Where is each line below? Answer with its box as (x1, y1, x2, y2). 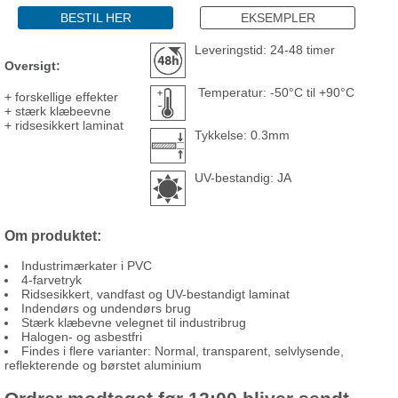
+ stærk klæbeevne (4, 103, 111, 118)
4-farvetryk (21, 273, 82, 288)
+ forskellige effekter (4, 89, 118, 104)
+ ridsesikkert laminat (4, 117, 123, 132)
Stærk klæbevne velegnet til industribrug (21, 315, 246, 330)
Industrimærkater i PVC (21, 259, 152, 274)
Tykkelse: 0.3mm (195, 127, 290, 142)
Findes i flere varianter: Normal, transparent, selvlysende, (21, 344, 344, 359)
